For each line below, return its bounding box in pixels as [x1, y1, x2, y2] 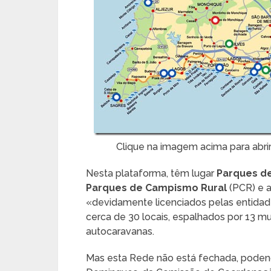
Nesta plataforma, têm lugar [86, 168, 217, 179]
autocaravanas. [86, 226, 154, 237]
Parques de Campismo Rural [86, 182, 227, 194]
